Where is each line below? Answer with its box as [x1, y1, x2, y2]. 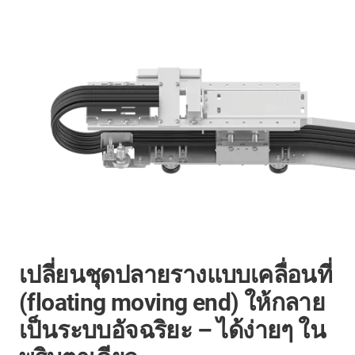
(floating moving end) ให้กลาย [19, 288, 326, 316]
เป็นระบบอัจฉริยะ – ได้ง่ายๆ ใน [19, 315, 326, 344]
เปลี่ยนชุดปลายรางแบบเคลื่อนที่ [19, 260, 333, 288]
